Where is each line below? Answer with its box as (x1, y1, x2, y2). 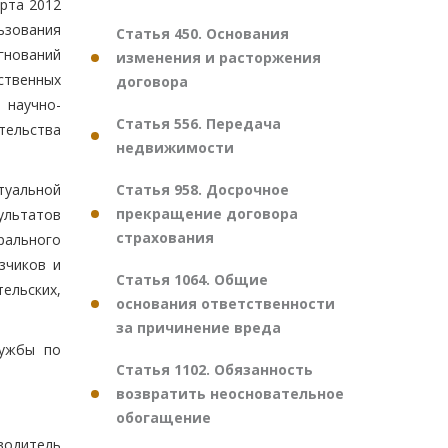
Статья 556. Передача (116, 114, 281, 133)
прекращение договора (116, 204, 298, 223)
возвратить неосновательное (116, 384, 344, 403)
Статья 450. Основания (116, 24, 289, 43)
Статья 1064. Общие (116, 270, 268, 289)
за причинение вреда (116, 318, 281, 337)
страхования (116, 228, 214, 247)
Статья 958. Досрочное (116, 180, 289, 199)
